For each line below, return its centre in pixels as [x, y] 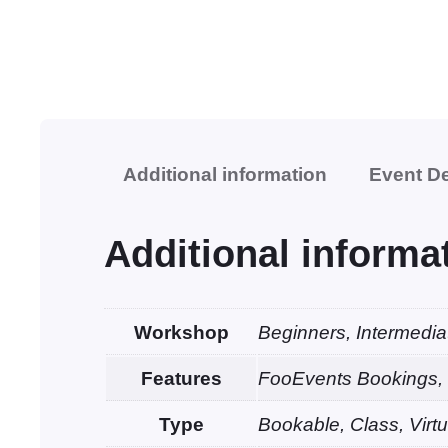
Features [181, 379]
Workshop [181, 333]
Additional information [224, 175]
